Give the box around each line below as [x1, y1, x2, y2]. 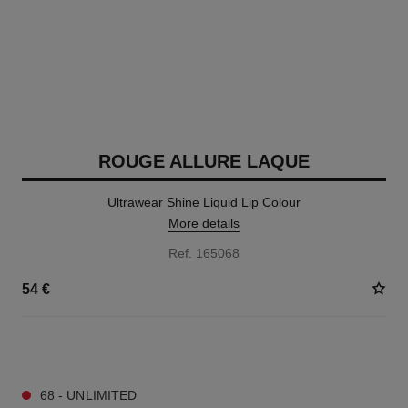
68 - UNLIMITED [39, 388, 138, 403]
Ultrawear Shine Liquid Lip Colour [107, 195, 301, 209]
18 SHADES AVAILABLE [21, 343, 148, 356]
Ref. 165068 [168, 246, 240, 260]
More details [168, 216, 240, 230]
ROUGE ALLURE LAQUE [98, 151, 310, 171]
